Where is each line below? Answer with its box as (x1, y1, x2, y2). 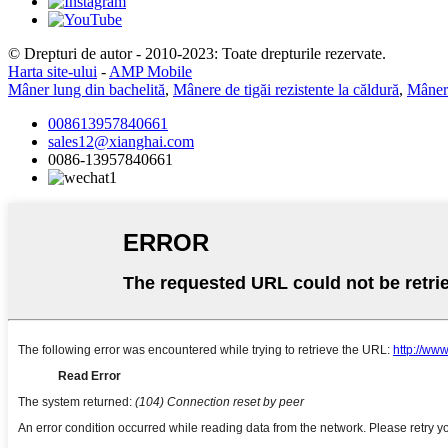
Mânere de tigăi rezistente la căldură (173, 81, 399, 99)
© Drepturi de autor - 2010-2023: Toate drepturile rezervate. (8, 45, 386, 63)
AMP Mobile (109, 63, 192, 81)
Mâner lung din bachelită (8, 81, 165, 99)
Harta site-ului (8, 63, 97, 81)
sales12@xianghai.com (48, 133, 194, 151)
